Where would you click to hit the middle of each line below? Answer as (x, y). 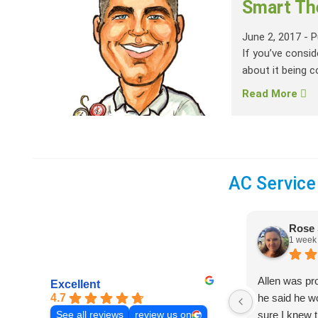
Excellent (75, 284)
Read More (272, 94)
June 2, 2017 (272, 37)
